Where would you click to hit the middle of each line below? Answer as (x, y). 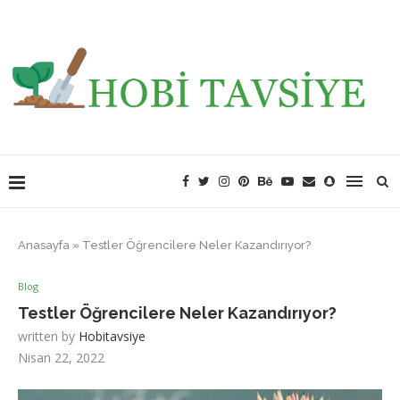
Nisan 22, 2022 (61, 358)
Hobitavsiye (112, 336)
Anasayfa (44, 245)
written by (48, 336)
